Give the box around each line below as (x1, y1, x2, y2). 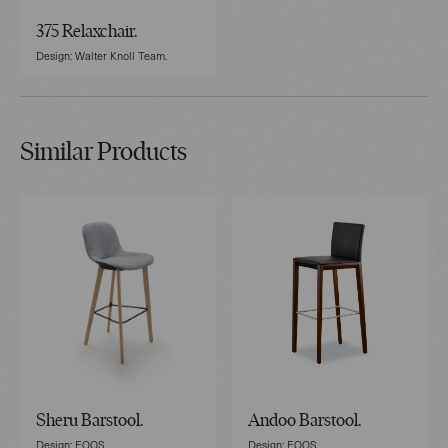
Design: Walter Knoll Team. (36, 47, 167, 63)
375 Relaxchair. (36, 22, 137, 42)
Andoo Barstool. (248, 411, 361, 431)
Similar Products (20, 139, 187, 167)
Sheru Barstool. (36, 411, 143, 431)
